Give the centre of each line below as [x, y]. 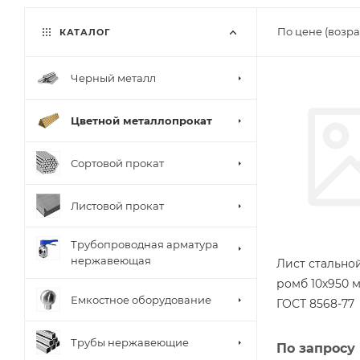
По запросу [316, 348]
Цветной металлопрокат [141, 120]
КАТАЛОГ [84, 32]
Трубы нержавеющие [130, 342]
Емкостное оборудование [141, 299]
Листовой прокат [117, 205]
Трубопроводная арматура [145, 244]
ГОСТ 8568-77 [315, 303]
